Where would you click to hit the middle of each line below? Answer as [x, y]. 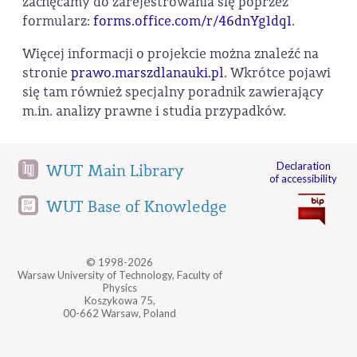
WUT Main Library [115, 171]
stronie [47, 73]
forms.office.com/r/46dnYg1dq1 [192, 21]
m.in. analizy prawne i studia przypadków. [154, 111]
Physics [120, 287]
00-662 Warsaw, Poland [120, 313]
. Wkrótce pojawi [277, 73]
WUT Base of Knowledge [137, 207]
